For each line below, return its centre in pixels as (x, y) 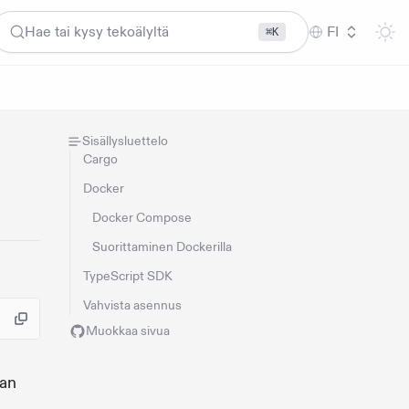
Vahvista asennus (132, 306)
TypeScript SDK (128, 277)
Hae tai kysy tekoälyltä (97, 32)
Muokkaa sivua (128, 331)
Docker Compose (142, 218)
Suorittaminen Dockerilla (162, 247)
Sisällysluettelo (125, 142)
